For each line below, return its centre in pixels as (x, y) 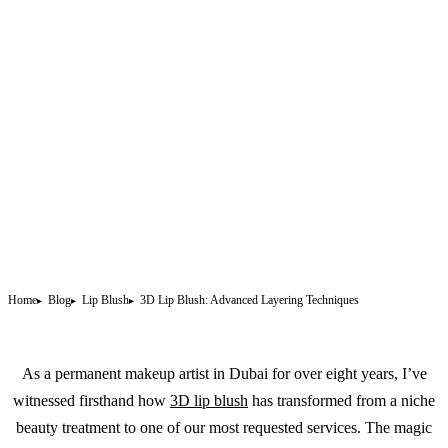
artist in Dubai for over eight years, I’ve (300, 373)
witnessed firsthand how (91, 400)
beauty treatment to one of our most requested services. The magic (224, 427)
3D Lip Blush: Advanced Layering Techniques (249, 299)
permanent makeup (114, 373)
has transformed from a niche (341, 400)
